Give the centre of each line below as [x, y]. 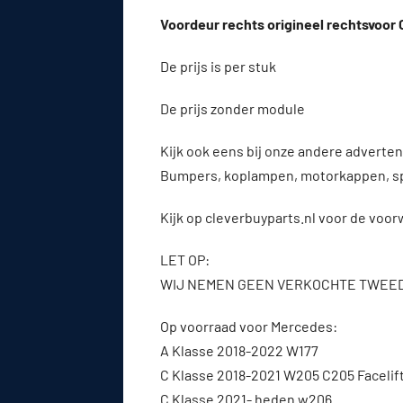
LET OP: [185, 259]
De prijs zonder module [234, 108]
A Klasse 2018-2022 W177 [239, 350]
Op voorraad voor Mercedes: [249, 326]
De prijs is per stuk [219, 66]
